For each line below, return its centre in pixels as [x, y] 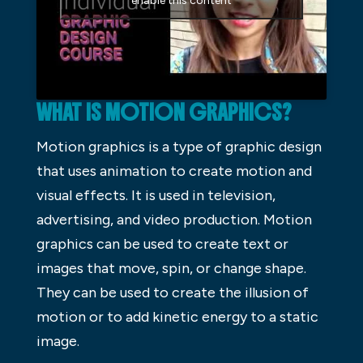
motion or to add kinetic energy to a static [177, 317]
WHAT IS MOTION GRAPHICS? [164, 113]
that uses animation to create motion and [174, 171]
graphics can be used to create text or [162, 244]
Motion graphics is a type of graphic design [179, 147]
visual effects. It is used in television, [156, 196]
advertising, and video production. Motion [174, 220]
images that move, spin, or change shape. [171, 269]
